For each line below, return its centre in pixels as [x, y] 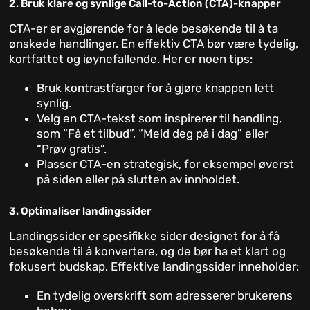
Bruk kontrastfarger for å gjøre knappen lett [156, 88]
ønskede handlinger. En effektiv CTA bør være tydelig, [154, 44]
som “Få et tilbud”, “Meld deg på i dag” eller [153, 134]
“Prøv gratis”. [72, 149]
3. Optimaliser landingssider [81, 211]
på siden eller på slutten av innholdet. [138, 180]
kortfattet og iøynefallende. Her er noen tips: [131, 59]
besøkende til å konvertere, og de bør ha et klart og [148, 252]
